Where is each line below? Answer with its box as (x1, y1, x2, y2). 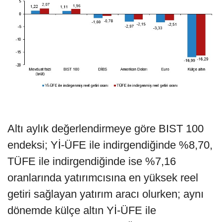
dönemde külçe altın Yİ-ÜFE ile (7, 204, 156, 217)
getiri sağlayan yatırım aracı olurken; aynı (7, 187, 204, 200)
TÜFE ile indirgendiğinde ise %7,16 (7, 155, 176, 167)
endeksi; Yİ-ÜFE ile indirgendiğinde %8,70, (7, 138, 213, 151)
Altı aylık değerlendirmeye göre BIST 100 (7, 122, 204, 135)
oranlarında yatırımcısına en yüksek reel (7, 171, 198, 184)
